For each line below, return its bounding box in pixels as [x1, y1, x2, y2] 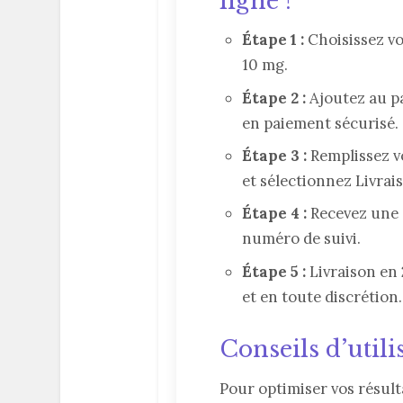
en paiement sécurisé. [242, 112, 399, 133]
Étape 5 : [242, 261, 307, 282]
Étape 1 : [242, 30, 305, 50]
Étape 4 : [242, 203, 308, 224]
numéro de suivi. [242, 228, 362, 249]
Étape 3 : [242, 145, 308, 166]
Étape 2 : [242, 87, 307, 108]
